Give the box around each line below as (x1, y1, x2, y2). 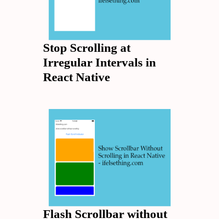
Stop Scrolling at (43, 41, 131, 54)
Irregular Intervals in (43, 56, 156, 69)
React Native (43, 70, 110, 84)
